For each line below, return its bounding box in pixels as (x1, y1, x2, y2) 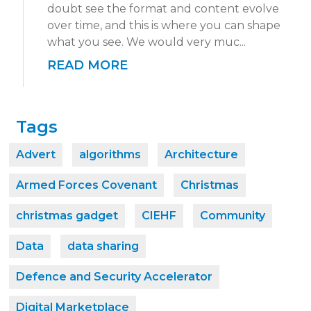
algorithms (79, 147, 141, 161)
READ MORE (47, 57, 128, 73)
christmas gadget (16, 208, 118, 222)
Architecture (165, 147, 238, 161)
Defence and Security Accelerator (16, 269, 212, 283)
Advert (16, 147, 56, 161)
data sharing (67, 239, 139, 253)
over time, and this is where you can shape (47, 18, 280, 32)
